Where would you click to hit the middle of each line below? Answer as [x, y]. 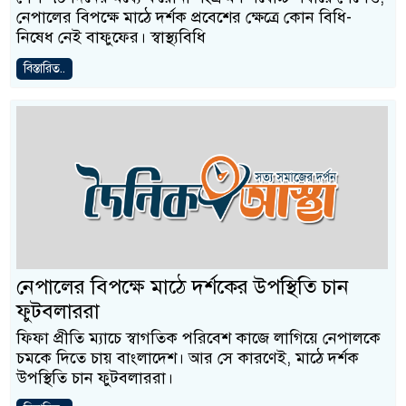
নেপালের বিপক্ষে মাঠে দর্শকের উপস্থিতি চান [183, 287]
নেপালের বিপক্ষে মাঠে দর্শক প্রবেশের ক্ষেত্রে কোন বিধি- [184, 17]
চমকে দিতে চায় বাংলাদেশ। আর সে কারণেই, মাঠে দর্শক [188, 358]
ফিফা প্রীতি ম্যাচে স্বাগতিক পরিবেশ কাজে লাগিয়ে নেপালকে [198, 338]
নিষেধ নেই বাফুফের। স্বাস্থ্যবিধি [111, 37]
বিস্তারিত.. [44, 68]
